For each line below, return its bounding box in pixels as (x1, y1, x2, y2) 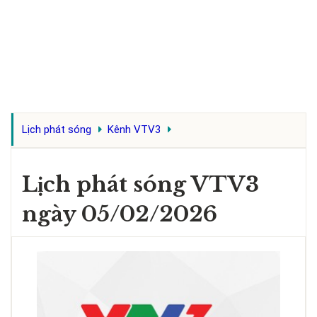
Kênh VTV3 (108, 123, 161, 136)
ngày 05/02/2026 (22, 201, 217, 227)
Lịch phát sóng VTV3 (22, 171, 259, 197)
